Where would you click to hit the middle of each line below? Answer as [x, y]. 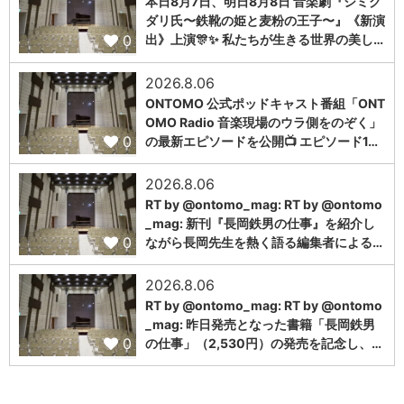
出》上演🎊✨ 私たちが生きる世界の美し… [264, 40]
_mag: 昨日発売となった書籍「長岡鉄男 [260, 324]
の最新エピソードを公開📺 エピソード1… [262, 141]
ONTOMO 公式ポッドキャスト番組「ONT [265, 103]
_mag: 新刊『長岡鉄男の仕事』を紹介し [260, 223]
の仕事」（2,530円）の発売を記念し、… [263, 343]
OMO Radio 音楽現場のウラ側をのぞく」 [263, 122]
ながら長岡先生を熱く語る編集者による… [264, 242]
